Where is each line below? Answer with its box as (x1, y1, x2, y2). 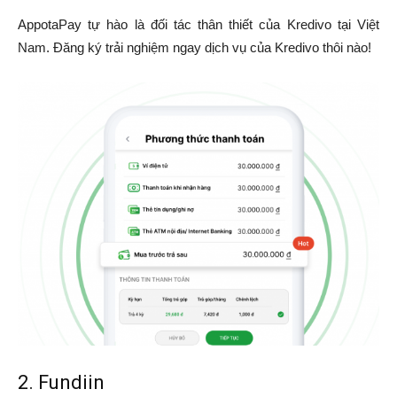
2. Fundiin (18, 371, 105, 394)
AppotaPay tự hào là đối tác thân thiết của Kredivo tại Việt (18, 16, 379, 32)
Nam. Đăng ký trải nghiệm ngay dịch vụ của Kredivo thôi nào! (18, 39, 371, 55)
